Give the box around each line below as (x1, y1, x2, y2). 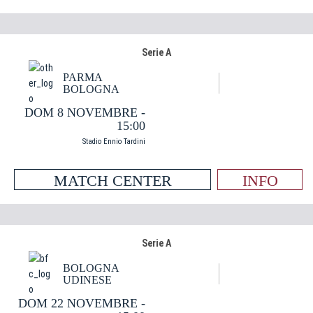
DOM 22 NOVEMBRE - (18, 296, 145, 310)
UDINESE (63, 274, 112, 286)
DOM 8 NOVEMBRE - (24, 105, 145, 119)
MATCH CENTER (53, 172, 172, 189)
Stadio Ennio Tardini (82, 137, 145, 146)
